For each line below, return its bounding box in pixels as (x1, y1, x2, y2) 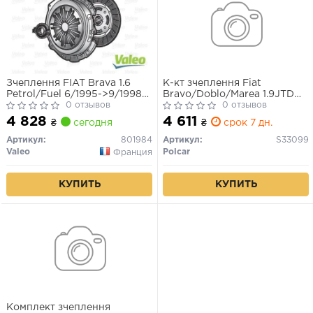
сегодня (71, 118, 112, 127)
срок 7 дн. (221, 118, 272, 127)
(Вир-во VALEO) (6, 101, 89, 110)
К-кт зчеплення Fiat (163, 78, 261, 87)
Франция (113, 148, 152, 156)
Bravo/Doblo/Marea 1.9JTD (163, 89, 294, 99)
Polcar (163, 147, 190, 156)
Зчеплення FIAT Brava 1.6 (6, 78, 131, 87)
